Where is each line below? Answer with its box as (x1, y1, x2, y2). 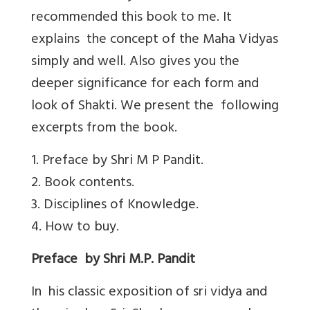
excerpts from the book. (31, 116, 177, 142)
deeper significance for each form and (31, 71, 259, 98)
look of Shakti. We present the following (31, 93, 279, 120)
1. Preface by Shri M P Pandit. (31, 148, 203, 174)
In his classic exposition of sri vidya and (31, 280, 267, 306)
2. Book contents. (31, 170, 134, 197)
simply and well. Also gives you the (31, 49, 243, 75)
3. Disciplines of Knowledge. (31, 192, 199, 219)
